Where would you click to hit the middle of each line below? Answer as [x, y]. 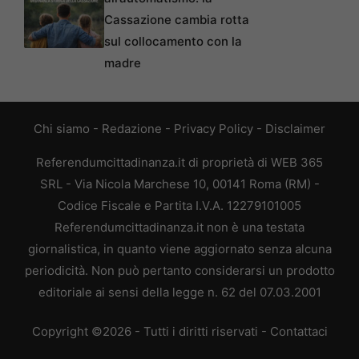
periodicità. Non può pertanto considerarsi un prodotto [179, 270]
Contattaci [298, 332]
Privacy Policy [214, 128]
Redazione [132, 128]
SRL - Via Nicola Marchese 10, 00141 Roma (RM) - [179, 184]
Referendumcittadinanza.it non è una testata [179, 227]
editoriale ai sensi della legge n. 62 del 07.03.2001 [179, 292]
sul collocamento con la [173, 41]
